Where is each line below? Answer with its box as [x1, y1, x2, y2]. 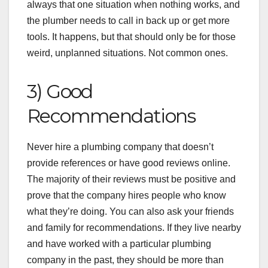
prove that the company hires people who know [27, 190, 226, 201]
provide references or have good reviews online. [27, 158, 230, 169]
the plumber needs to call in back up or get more [27, 16, 230, 26]
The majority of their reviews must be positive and [27, 174, 236, 185]
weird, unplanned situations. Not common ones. [27, 48, 228, 59]
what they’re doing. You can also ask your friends [27, 206, 234, 217]
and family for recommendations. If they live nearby [27, 223, 241, 233]
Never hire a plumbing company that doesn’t [27, 142, 214, 153]
